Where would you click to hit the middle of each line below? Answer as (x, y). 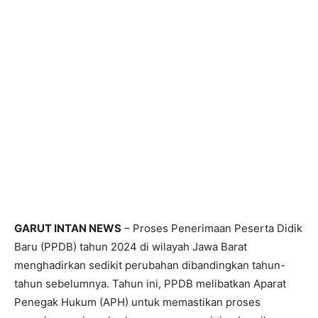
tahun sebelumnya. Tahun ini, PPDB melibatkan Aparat (150, 284)
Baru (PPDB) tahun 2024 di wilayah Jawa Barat (131, 247)
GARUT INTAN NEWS (68, 229)
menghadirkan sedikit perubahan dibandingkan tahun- (150, 265)
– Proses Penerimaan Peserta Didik (212, 229)
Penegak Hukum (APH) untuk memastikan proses (137, 302)
